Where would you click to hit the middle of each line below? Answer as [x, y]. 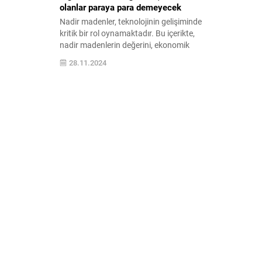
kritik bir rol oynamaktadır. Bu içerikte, [127, 33]
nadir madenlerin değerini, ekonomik [125, 45]
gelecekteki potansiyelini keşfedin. [120, 68]
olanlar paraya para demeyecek [120, 7]
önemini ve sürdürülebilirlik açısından [126, 57]
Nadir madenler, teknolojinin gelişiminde [131, 22]
